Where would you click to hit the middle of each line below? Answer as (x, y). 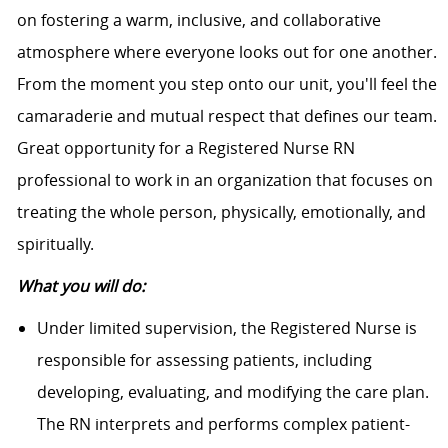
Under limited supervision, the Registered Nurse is (226, 328)
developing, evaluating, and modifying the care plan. (232, 392)
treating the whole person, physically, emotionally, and (221, 212)
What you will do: (96, 286)
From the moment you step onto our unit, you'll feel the (226, 84)
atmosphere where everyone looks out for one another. (226, 52)
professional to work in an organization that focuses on (224, 180)
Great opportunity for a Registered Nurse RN (185, 148)
